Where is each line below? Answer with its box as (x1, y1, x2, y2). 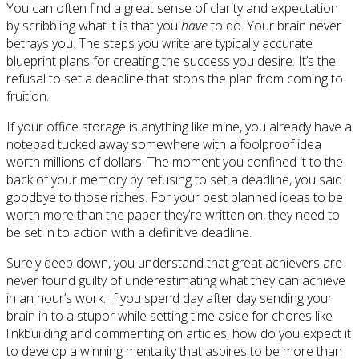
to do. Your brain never (208, 16, 341, 34)
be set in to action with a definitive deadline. (6, 223, 252, 241)
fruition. (6, 87, 49, 105)
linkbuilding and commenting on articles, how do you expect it (6, 324, 351, 342)
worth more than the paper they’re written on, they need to (6, 205, 340, 224)
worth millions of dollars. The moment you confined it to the (6, 152, 343, 171)
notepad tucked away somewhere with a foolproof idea (6, 135, 321, 153)
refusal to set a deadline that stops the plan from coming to (6, 69, 343, 87)
